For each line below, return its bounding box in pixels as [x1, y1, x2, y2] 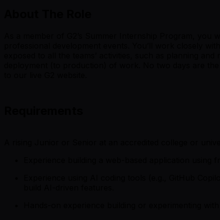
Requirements [4, 104, 83, 118]
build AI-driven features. [24, 183, 114, 193]
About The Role [4, 6, 91, 21]
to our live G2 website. [4, 70, 87, 80]
